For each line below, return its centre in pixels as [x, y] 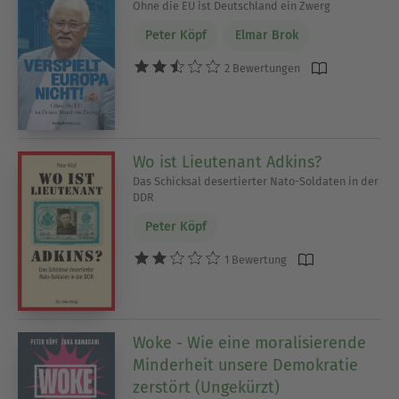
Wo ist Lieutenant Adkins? [228, 162]
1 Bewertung [255, 260]
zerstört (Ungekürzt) [207, 387]
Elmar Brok [266, 36]
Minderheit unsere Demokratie [246, 365]
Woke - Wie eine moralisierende [250, 342]
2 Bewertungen [261, 69]
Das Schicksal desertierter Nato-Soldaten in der [256, 181]
